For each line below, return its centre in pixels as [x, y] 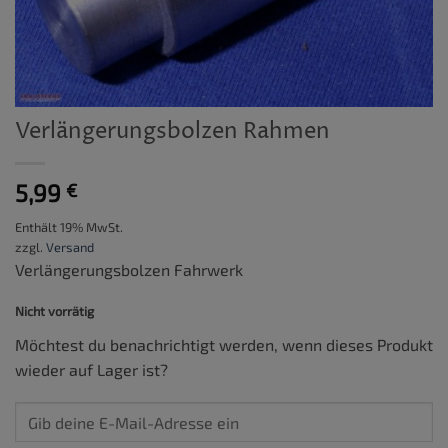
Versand [70, 247]
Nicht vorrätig [54, 311]
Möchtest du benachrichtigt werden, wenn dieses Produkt [224, 344]
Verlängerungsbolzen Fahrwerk [129, 270]
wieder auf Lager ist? [91, 369]
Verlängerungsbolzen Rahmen [172, 132]
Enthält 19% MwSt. [69, 227]
